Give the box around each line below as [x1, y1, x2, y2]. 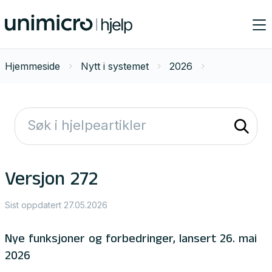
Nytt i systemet [81, 60, 149, 72]
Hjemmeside [5, 60, 60, 72]
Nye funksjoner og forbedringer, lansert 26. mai [5, 233, 257, 248]
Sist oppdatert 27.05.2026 [5, 200, 107, 210]
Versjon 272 [5, 170, 98, 193]
